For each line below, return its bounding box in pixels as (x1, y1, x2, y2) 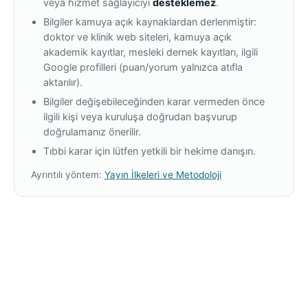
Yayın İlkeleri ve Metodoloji (104, 168, 221, 180)
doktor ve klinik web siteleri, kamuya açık (43, 30, 232, 43)
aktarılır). (43, 76, 82, 88)
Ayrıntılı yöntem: (31, 168, 104, 180)
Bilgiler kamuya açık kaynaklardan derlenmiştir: (43, 15, 256, 27)
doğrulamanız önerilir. (43, 125, 141, 137)
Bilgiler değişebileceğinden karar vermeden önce (43, 95, 265, 107)
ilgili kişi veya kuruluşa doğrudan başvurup (43, 110, 237, 122)
